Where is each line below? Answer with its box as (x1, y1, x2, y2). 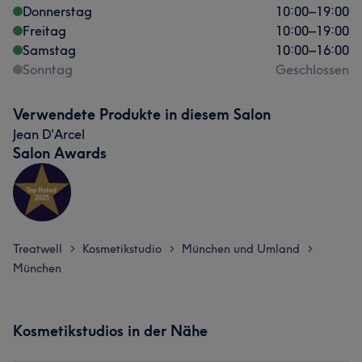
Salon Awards (13, 144, 107, 162)
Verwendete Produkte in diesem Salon (13, 105, 271, 124)
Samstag (23, 42, 76, 58)
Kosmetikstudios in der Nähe (13, 322, 208, 340)
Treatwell (13, 242, 62, 256)
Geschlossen (276, 61, 349, 78)
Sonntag (23, 61, 73, 78)
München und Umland (182, 242, 300, 256)
